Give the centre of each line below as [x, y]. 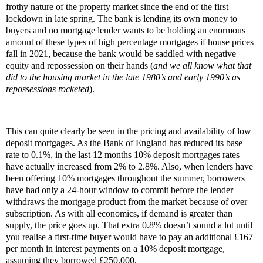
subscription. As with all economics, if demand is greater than [119, 213]
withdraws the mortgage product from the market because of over [127, 201]
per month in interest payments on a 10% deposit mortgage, [115, 248]
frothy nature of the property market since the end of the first [117, 7]
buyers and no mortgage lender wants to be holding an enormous [126, 31]
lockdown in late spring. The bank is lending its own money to [122, 19]
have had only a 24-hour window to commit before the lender [119, 190]
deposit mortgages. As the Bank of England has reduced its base [124, 143]
